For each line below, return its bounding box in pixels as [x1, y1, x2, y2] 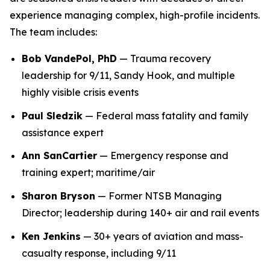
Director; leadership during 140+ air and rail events [22, 206, 259, 219]
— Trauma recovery [117, 52, 211, 64]
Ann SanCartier [22, 149, 97, 162]
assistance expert [22, 126, 104, 139]
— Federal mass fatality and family [83, 109, 248, 122]
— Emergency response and [97, 149, 228, 162]
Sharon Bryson [22, 189, 95, 202]
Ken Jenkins [22, 230, 81, 242]
